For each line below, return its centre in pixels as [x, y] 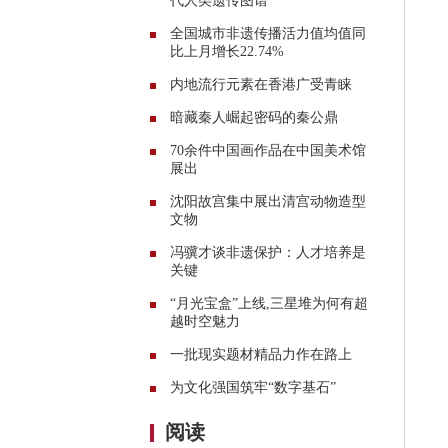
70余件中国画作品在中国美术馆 [268, 150]
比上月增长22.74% [227, 51]
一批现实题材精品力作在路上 [261, 354]
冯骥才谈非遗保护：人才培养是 [268, 252]
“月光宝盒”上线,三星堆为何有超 [269, 303]
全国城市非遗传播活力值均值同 [268, 33]
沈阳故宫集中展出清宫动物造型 [268, 201]
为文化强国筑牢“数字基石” [253, 387]
